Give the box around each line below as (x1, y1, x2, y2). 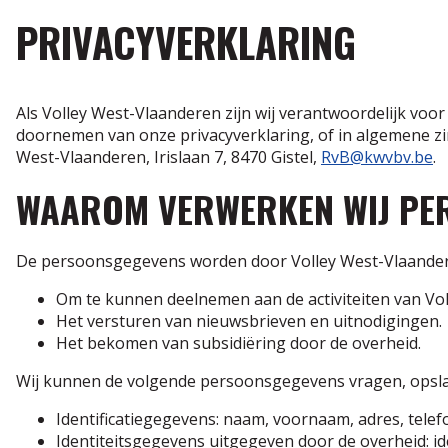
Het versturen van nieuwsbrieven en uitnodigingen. (56, 309, 442, 332)
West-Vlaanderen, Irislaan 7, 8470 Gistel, (16, 145, 321, 168)
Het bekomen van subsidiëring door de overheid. (56, 331, 421, 354)
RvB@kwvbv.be (321, 145, 433, 168)
